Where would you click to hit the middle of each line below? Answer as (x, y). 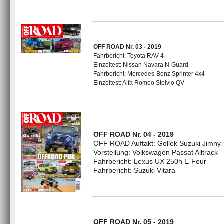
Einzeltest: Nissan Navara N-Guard (141, 65)
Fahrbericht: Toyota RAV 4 (129, 56)
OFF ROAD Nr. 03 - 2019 (127, 47)
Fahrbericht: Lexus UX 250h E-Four (150, 161)
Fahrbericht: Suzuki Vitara (134, 170)
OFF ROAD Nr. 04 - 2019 (134, 134)
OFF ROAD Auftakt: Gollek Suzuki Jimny (157, 143)
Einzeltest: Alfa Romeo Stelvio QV (139, 83)
